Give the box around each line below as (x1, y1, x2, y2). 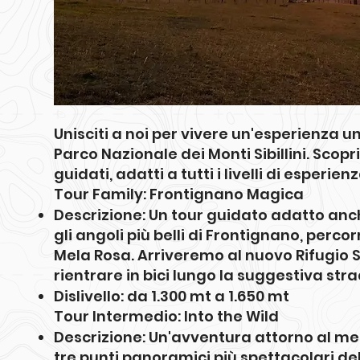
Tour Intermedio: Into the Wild (54, 306, 279, 326)
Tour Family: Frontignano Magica (54, 184, 304, 204)
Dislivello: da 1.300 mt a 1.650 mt (54, 286, 289, 306)
